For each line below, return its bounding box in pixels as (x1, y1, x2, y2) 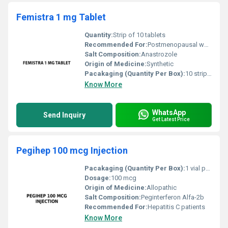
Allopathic (147, 184, 177, 191)
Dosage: (84, 174, 111, 182)
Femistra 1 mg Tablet (16, 12, 106, 22)
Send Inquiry (43, 111, 85, 119)
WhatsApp (152, 108, 186, 117)
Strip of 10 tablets (113, 31, 165, 39)
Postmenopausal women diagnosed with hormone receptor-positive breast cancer (148, 41, 204, 48)
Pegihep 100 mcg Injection (16, 145, 128, 156)
